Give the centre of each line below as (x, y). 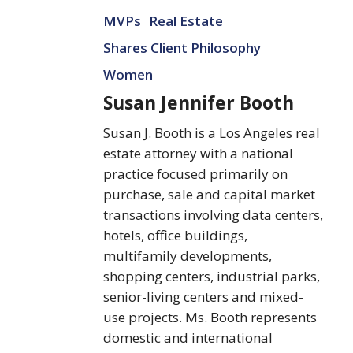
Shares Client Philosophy (182, 47)
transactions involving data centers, (214, 214)
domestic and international (188, 337)
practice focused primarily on (196, 173)
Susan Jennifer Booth (199, 102)
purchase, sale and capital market (210, 194)
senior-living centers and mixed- (204, 296)
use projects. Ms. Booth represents (210, 317)
